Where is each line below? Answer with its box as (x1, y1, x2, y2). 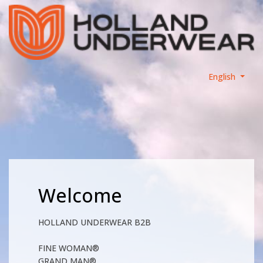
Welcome (38, 183, 122, 208)
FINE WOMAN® (38, 242, 99, 254)
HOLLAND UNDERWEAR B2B (38, 217, 151, 228)
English (208, 70, 236, 82)
